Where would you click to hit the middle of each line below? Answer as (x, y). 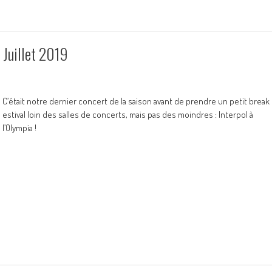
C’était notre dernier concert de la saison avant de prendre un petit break (136, 101)
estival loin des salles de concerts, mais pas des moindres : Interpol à (128, 114)
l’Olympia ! (19, 128)
